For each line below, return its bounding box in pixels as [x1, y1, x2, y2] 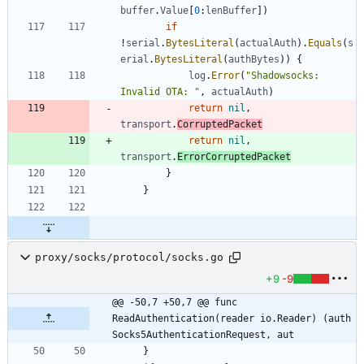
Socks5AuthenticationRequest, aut [112, 328, 294, 340]
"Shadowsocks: [245, 69, 319, 81]
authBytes [228, 53, 279, 65]
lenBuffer [206, 4, 257, 16]
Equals [308, 37, 342, 49]
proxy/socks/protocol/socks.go [35, 251, 223, 264]
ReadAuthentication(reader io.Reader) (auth [112, 312, 351, 324]
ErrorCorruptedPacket [177, 150, 291, 162]
